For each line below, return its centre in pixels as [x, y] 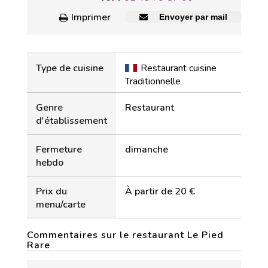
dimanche [147, 150]
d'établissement [71, 121]
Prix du [51, 191]
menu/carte [61, 205]
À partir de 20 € [160, 191]
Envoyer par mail [192, 17]
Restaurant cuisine [179, 68]
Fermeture [59, 150]
